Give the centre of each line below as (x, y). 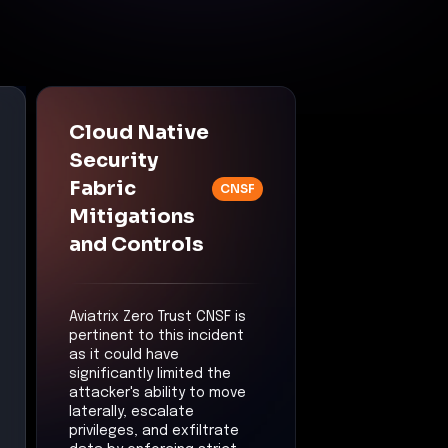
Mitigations (132, 216)
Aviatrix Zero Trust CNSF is (157, 316)
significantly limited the (150, 373)
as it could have (124, 354)
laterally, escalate (131, 411)
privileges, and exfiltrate (154, 430)
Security (113, 160)
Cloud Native (139, 132)
